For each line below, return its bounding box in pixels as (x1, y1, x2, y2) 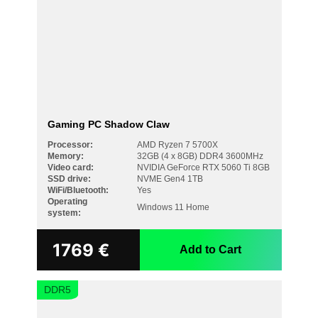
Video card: (47, 163, 94, 172)
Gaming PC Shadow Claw (47, 119, 170, 130)
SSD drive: (47, 174, 91, 184)
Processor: (47, 140, 93, 150)
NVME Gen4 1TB (136, 174, 203, 184)
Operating (47, 197, 87, 207)
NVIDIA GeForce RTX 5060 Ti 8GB (136, 163, 270, 172)
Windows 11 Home (136, 202, 209, 212)
